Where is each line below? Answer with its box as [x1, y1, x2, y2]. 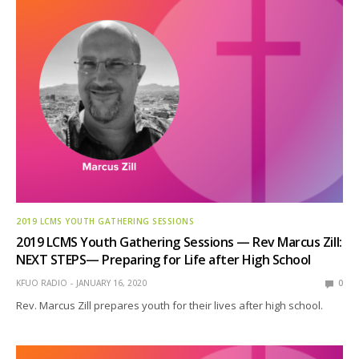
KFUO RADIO [16, 277, 67, 289]
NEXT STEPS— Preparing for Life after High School [16, 251, 311, 269]
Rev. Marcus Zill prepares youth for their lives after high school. [16, 298, 324, 313]
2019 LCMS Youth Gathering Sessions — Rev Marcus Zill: [16, 233, 342, 252]
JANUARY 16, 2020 [76, 277, 147, 289]
